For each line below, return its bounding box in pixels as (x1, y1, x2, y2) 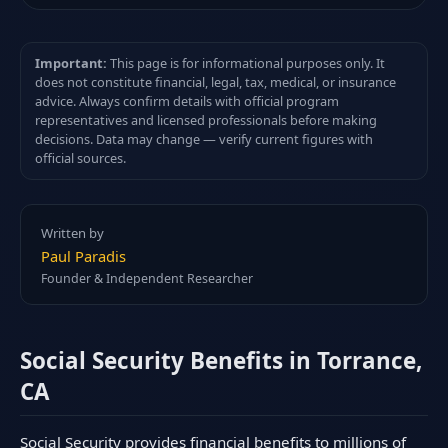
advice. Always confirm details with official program (35, 92, 340, 111)
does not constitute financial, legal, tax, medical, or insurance (35, 73, 397, 92)
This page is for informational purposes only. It (107, 54, 386, 73)
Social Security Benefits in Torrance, (20, 344, 422, 376)
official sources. (35, 149, 127, 168)
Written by (41, 224, 104, 243)
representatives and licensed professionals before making (35, 111, 378, 130)
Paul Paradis (41, 245, 126, 266)
